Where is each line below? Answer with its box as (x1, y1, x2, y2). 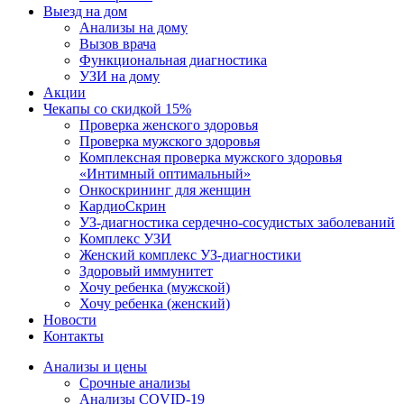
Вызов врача (79, 36, 156, 52)
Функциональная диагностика (79, 52, 267, 69)
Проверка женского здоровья (79, 117, 258, 133)
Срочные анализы (79, 375, 190, 391)
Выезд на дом (43, 4, 127, 20)
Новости (43, 312, 96, 328)
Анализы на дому (79, 20, 188, 36)
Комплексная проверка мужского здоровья (79, 150, 342, 166)
